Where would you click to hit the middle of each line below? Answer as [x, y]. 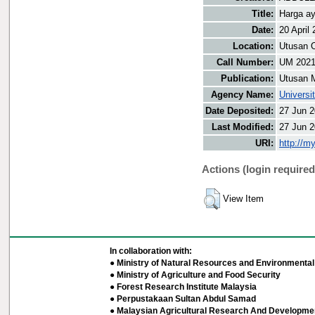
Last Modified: [243, 127]
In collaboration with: [150, 251]
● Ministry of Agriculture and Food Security [195, 275]
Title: [263, 14]
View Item [243, 199]
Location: [253, 46]
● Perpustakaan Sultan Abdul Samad [182, 299]
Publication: [247, 79]
